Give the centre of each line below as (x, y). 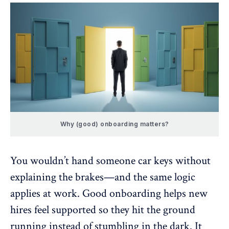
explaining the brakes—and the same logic (103, 177)
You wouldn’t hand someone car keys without (110, 161)
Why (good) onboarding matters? (114, 124)
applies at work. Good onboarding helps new (109, 193)
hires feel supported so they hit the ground (103, 210)
